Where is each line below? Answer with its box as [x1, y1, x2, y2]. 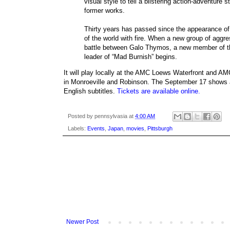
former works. [84, 6, 125, 14]
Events [87, 125, 105, 132]
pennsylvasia [94, 113, 127, 119]
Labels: [68, 125, 87, 132]
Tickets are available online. [117, 87, 200, 95]
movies [126, 125, 144, 132]
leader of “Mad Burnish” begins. [84, 52, 177, 61]
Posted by [68, 113, 94, 119]
